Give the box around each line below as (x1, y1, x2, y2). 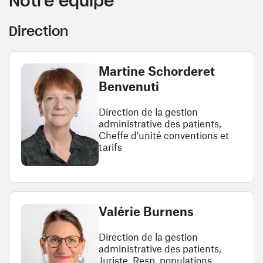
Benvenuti (98, 79, 159, 93)
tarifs (98, 141, 122, 153)
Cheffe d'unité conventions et (98, 129, 229, 141)
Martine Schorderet (98, 63, 215, 78)
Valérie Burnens (98, 204, 194, 218)
